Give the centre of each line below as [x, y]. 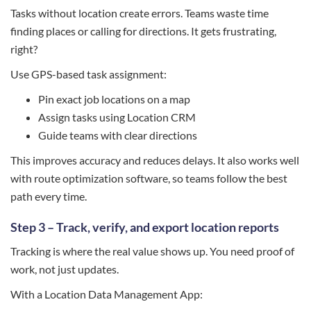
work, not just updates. [65, 269]
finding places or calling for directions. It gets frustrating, [143, 31]
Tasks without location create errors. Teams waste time [140, 12]
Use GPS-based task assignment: [89, 74]
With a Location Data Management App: [107, 294]
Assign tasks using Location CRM [117, 117]
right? [24, 49]
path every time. [49, 196]
